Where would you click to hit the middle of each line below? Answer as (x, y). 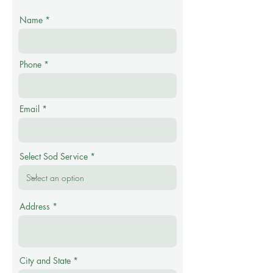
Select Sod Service (54, 156)
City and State (45, 261)
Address (35, 206)
